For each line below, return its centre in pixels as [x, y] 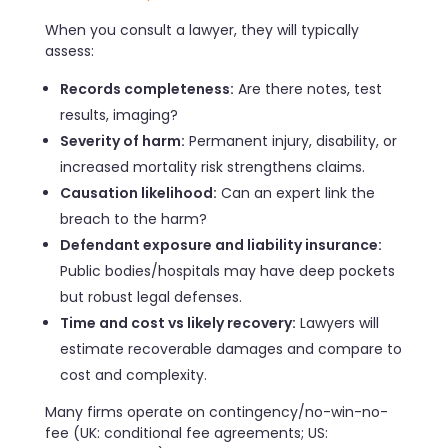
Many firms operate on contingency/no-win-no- [216, 412]
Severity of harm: [123, 141]
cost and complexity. [134, 375]
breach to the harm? [134, 219]
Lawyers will [338, 323]
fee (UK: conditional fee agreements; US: [186, 433]
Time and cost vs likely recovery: [178, 323]
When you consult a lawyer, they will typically [202, 30]
